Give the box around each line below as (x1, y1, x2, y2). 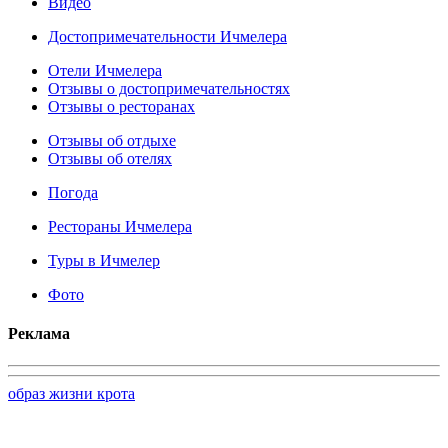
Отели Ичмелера (48, 62, 162, 80)
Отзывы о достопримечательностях (48, 80, 290, 98)
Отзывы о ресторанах (48, 98, 195, 116)
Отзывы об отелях (48, 150, 172, 168)
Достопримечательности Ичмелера (48, 28, 287, 46)
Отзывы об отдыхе (48, 132, 176, 150)
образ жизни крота (8, 384, 135, 402)
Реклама (8, 325, 70, 343)
